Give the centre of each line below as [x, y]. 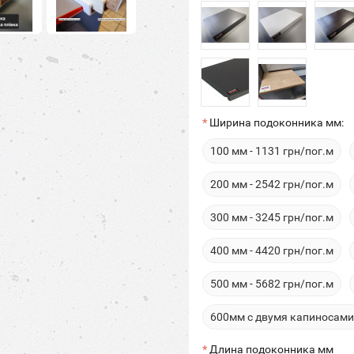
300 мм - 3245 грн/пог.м [272, 217]
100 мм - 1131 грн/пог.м [272, 151]
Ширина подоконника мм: [277, 122]
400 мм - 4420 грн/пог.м [272, 250]
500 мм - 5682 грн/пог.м [272, 284]
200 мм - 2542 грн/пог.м [272, 184]
